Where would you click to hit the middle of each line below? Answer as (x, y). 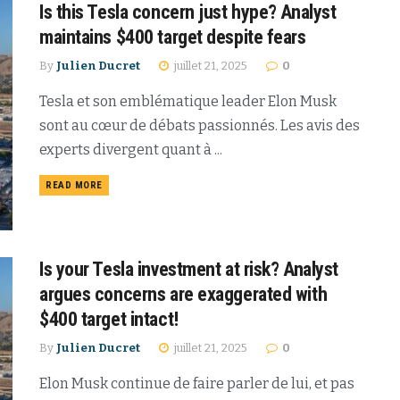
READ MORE (74, 186)
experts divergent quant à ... (131, 150)
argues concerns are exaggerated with (183, 294)
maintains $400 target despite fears (173, 37)
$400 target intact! (109, 319)
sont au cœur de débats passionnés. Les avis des (200, 126)
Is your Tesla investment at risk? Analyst (189, 269)
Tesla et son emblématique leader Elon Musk (188, 102)
